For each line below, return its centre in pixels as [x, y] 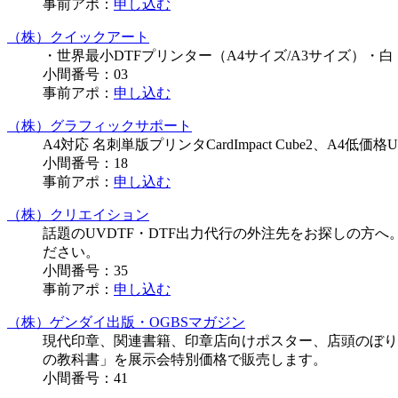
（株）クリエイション [78, 215]
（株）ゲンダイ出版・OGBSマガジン [126, 322]
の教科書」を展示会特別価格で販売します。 [185, 360]
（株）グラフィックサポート [99, 126]
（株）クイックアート [78, 37]
